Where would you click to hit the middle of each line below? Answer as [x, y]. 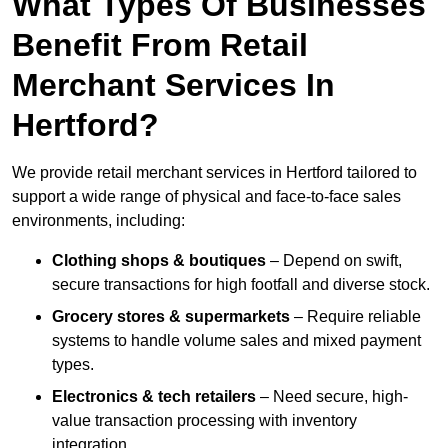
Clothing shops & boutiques [159, 261]
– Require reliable [355, 317]
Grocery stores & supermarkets [171, 317]
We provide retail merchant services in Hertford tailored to [214, 173]
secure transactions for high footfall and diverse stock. [241, 285]
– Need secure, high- [332, 397]
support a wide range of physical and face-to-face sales [206, 197]
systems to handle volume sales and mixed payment [236, 341]
